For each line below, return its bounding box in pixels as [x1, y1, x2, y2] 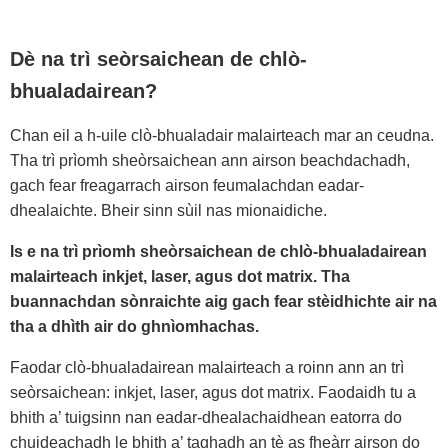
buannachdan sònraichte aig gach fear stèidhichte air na [10, 293, 437, 310]
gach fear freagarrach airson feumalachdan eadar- [10, 177, 364, 194]
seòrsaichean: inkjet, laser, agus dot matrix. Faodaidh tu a [10, 384, 416, 401]
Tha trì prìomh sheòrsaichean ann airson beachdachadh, [10, 152, 410, 169]
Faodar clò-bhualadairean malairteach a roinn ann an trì [10, 359, 404, 376]
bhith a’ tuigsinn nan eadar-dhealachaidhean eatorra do [10, 409, 402, 426]
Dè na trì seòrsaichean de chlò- [10, 48, 307, 70]
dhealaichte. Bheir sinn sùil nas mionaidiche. [10, 202, 327, 219]
